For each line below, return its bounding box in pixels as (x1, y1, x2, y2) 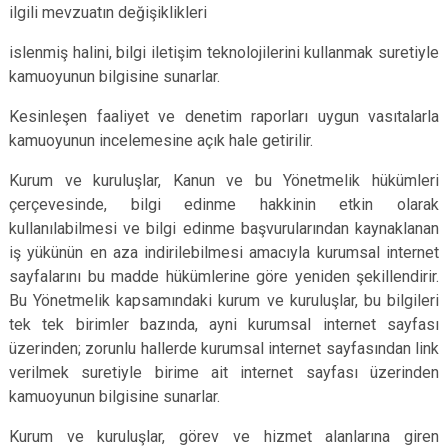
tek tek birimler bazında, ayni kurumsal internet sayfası (9, 315, 439, 334)
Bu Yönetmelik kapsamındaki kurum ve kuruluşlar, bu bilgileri (9, 291, 439, 310)
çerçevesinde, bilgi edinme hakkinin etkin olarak (9, 195, 439, 214)
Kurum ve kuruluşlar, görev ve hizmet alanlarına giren (9, 427, 439, 446)
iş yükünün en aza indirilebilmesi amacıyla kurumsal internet (9, 243, 439, 262)
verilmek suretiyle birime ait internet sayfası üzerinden (9, 363, 439, 382)
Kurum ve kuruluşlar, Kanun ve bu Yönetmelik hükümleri (9, 171, 439, 190)
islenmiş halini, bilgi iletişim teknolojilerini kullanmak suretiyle (9, 43, 439, 62)
